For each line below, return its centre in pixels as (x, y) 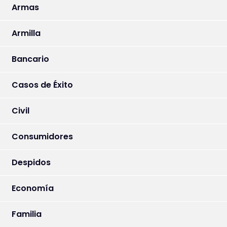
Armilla (26, 33)
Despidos (31, 162)
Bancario (30, 59)
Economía (33, 188)
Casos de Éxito (42, 85)
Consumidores (42, 136)
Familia (27, 214)
